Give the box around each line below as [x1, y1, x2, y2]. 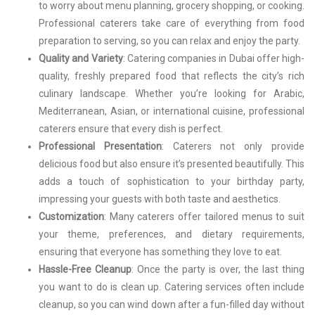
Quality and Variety [39, 52, 123, 64]
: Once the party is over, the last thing [131, 263, 304, 275]
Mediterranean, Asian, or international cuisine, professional [39, 105, 304, 117]
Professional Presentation [39, 140, 162, 152]
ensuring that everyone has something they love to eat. [39, 245, 282, 257]
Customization [39, 210, 104, 222]
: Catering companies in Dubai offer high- [122, 52, 304, 64]
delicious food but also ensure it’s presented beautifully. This [39, 157, 304, 169]
